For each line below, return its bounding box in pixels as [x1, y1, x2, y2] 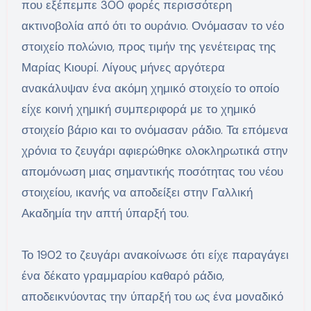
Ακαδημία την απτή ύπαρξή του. [21, 205, 189, 221]
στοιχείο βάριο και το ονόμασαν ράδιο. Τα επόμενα [21, 121, 288, 137]
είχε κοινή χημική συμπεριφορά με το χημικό [21, 101, 255, 117]
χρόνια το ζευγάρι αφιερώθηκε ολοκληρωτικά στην [21, 142, 288, 158]
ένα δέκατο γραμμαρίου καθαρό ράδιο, [21, 267, 224, 283]
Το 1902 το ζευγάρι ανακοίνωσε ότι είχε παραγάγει [21, 246, 289, 262]
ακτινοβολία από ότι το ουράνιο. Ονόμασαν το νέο [21, 17, 284, 33]
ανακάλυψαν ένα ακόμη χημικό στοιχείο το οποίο [21, 80, 279, 96]
